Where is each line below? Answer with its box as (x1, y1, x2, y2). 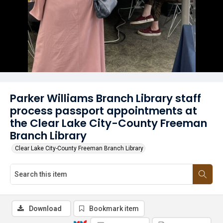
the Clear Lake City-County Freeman (10, 115, 207, 131)
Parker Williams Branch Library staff (10, 91, 201, 106)
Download (29, 205, 62, 213)
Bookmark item (89, 205, 139, 213)
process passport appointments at (10, 103, 197, 118)
